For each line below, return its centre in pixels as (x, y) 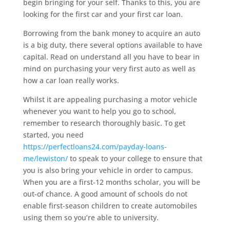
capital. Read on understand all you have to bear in (111, 57)
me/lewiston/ (45, 158)
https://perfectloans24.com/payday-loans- (95, 147)
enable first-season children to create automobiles (110, 206)
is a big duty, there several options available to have (112, 45)
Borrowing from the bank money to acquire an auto (111, 33)
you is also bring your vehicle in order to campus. (108, 170)
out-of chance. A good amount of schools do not (105, 194)
